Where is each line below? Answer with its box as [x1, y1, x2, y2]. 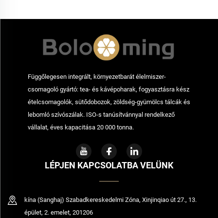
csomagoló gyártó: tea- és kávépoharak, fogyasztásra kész [27, 85, 189, 93]
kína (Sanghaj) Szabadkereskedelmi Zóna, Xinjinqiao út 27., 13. [24, 196, 197, 203]
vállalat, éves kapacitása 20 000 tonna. [27, 123, 134, 131]
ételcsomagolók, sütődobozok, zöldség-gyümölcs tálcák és [27, 98, 190, 106]
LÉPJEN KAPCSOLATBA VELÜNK [45, 160, 173, 170]
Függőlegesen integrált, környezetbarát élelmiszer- [27, 73, 166, 80]
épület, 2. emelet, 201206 [24, 208, 93, 216]
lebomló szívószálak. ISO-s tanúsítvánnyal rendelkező [27, 110, 175, 118]
